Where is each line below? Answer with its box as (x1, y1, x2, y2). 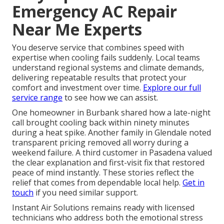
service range (12, 91, 62, 103)
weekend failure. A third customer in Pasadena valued (12, 146, 212, 158)
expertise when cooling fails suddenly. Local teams (12, 51, 200, 63)
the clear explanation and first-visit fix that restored (12, 156, 204, 168)
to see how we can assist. (62, 91, 158, 103)
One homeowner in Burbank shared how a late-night (12, 106, 210, 118)
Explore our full (143, 81, 201, 93)
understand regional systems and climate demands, (12, 61, 204, 73)
